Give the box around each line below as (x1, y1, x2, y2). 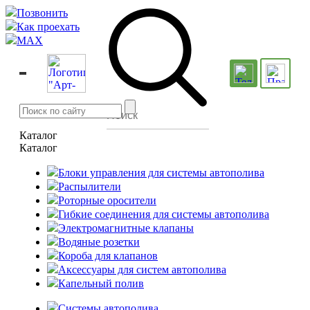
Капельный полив (58, 277, 144, 289)
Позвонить (17, 7, 68, 19)
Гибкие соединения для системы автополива (58, 208, 269, 220)
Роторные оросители (58, 194, 156, 206)
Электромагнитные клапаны (58, 222, 194, 234)
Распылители (58, 181, 121, 192)
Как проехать (17, 21, 80, 33)
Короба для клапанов (58, 250, 158, 262)
